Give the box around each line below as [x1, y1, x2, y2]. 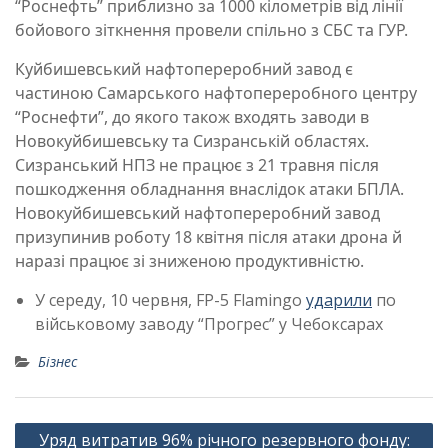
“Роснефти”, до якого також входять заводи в [15, 106, 369, 129]
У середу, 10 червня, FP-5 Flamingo [35, 289, 306, 312]
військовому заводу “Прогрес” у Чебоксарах [35, 313, 383, 336]
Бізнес [38, 352, 77, 372]
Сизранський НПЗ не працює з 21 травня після [15, 154, 379, 177]
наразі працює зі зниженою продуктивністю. [15, 250, 364, 273]
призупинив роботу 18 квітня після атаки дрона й [15, 226, 402, 249]
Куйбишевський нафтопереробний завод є [15, 58, 353, 81]
